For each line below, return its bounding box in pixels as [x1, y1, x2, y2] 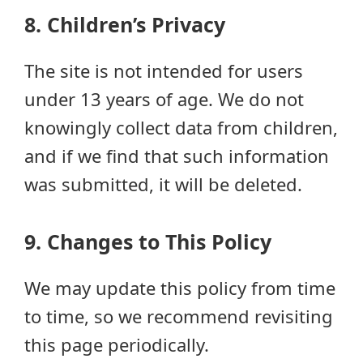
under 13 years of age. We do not [24, 87, 304, 111]
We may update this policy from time [24, 275, 335, 300]
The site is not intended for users [24, 58, 303, 83]
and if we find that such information [24, 143, 329, 168]
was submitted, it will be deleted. [24, 172, 302, 196]
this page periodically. [24, 332, 209, 357]
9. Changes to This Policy [24, 228, 271, 255]
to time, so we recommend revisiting [24, 304, 333, 328]
